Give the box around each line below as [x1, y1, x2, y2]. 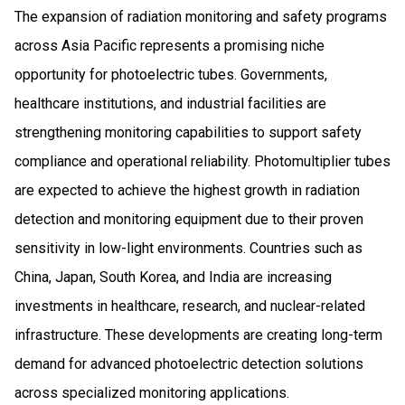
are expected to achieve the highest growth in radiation [14, 181, 360, 199]
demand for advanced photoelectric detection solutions [14, 354, 363, 372]
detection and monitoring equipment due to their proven [14, 210, 363, 228]
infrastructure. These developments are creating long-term [14, 325, 382, 344]
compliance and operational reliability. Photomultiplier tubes [14, 152, 391, 170]
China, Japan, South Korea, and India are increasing [14, 268, 332, 286]
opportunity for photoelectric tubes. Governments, [14, 65, 327, 83]
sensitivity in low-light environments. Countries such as [14, 239, 363, 257]
